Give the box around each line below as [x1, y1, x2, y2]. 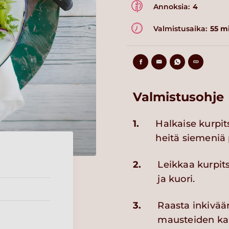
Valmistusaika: [153, 24, 207, 33]
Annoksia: [153, 2, 190, 11]
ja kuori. [157, 173, 195, 185]
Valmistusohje [133, 89, 224, 104]
